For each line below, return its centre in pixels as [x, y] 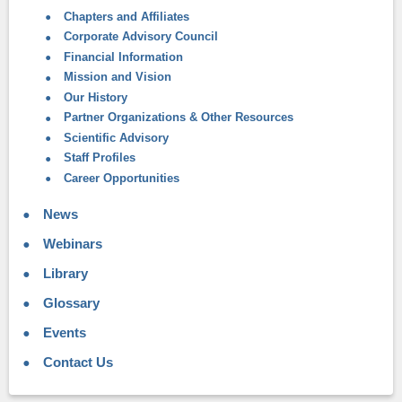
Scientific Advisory [114, 137]
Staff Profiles [98, 158]
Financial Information [122, 57]
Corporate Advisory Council [139, 37]
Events [63, 332]
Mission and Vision [116, 77]
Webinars [71, 244]
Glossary [70, 303]
